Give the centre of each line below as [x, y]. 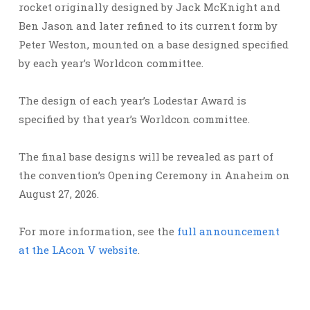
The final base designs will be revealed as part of [146, 157]
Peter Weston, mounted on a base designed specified [154, 45]
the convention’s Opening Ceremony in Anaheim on [154, 175]
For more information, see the [98, 231]
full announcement [228, 231]
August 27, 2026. [59, 194]
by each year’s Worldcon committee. [111, 63]
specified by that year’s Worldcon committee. [134, 119]
